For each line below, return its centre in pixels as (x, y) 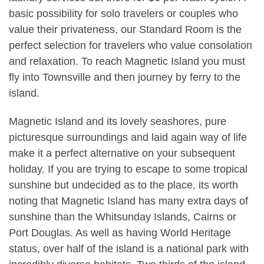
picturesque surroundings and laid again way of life (128, 137)
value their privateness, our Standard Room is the (125, 29)
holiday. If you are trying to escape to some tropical (128, 169)
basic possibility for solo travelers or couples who (123, 13)
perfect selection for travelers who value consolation (131, 45)
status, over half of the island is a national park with (129, 248)
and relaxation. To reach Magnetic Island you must (127, 61)
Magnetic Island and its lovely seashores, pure (118, 121)
